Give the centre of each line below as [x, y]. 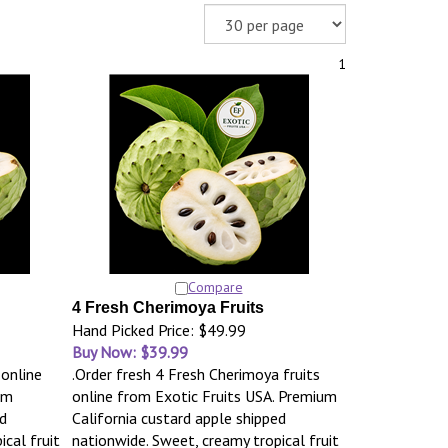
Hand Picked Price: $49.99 [158, 330]
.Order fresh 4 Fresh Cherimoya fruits [195, 374]
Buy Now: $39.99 [129, 352]
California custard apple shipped [178, 418]
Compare [215, 287]
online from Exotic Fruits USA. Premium [204, 396]
